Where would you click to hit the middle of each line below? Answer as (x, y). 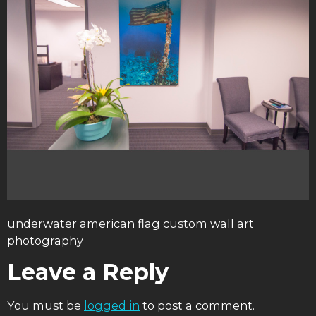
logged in (112, 305)
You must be (45, 305)
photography (45, 240)
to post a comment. (197, 305)
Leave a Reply (88, 272)
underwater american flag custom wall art (130, 223)
